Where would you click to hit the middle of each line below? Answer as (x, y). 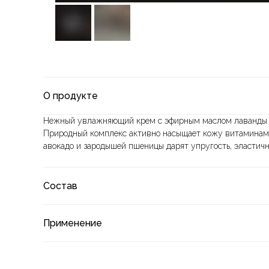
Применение (73, 223)
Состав (60, 186)
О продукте (71, 96)
